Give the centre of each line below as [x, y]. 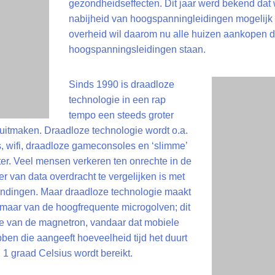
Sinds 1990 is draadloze [122, 84]
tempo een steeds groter [121, 115]
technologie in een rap [117, 100]
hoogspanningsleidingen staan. [137, 49]
